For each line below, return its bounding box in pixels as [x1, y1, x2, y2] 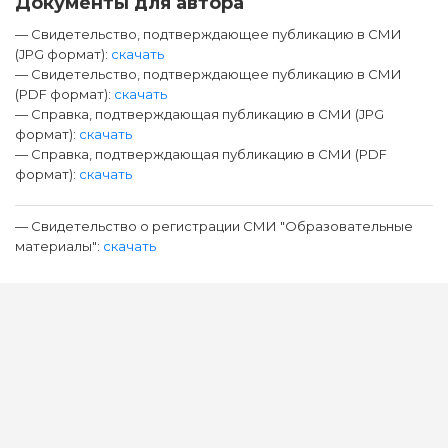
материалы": [15, 238, 103, 254]
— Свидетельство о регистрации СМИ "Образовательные [15, 218, 413, 234]
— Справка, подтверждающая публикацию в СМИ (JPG [15, 106, 384, 122]
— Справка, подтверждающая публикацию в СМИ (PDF [15, 146, 387, 162]
